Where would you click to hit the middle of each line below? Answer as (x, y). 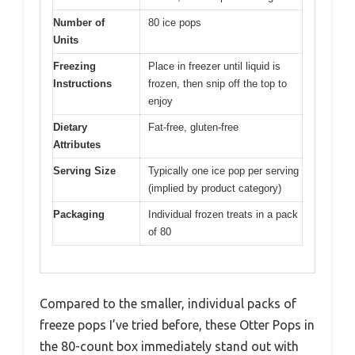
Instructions (82, 83)
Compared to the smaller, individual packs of (168, 304)
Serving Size (84, 170)
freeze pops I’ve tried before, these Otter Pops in (177, 325)
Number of (79, 22)
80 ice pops (175, 22)
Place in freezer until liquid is (214, 66)
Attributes (77, 144)
